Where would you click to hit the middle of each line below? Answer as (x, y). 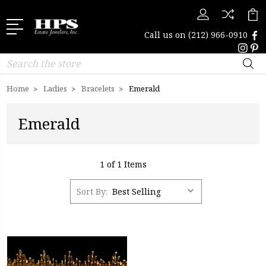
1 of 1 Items (123, 164)
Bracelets (98, 88)
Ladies (55, 88)
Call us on (166, 35)
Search (21, 60)
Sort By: (92, 191)
